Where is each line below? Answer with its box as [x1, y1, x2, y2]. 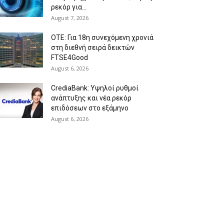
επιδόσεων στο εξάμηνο [51, 104, 128, 112]
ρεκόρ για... [51, 3, 86, 11]
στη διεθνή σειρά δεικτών [51, 43, 134, 51]
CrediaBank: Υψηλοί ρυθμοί [51, 84, 138, 92]
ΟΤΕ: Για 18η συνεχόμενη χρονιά [51, 33, 153, 41]
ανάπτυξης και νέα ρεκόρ [51, 94, 131, 102]
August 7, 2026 [51, 14, 88, 21]
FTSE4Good [51, 53, 88, 61]
